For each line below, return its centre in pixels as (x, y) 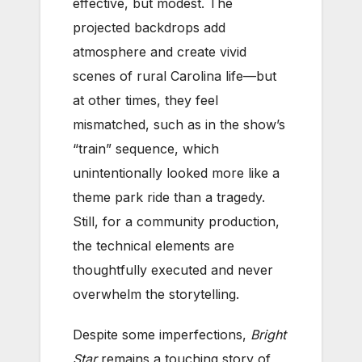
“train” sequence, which (146, 148)
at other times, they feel (145, 100)
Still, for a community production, (176, 221)
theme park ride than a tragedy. (169, 197)
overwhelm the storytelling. (156, 294)
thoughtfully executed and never (173, 269)
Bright (268, 334)
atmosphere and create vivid (160, 51)
